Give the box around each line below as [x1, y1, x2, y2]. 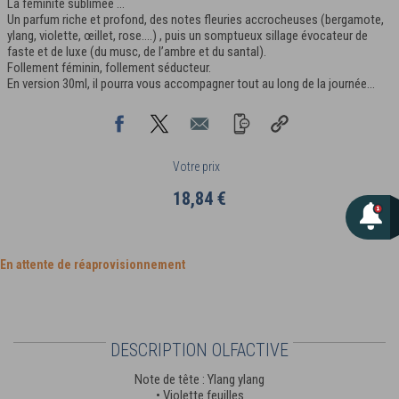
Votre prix [173, 159, 220, 174]
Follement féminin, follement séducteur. [7, 59, 211, 76]
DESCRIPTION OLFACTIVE [110, 338, 289, 361]
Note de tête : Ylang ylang [134, 370, 265, 387]
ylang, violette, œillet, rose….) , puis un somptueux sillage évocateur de [7, 27, 368, 44]
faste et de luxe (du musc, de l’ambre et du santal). [7, 43, 266, 60]
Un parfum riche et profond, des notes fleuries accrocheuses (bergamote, [7, 11, 384, 28]
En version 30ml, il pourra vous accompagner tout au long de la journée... [7, 75, 375, 92]
